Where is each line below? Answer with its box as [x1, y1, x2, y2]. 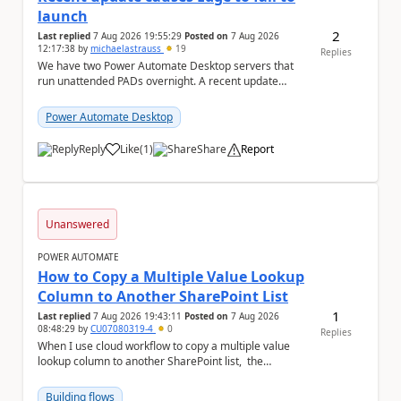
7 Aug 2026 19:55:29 [93, 30, 182, 42]
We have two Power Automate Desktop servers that [38, 58, 294, 73]
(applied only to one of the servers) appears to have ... [38, 89, 304, 104]
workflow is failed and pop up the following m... [38, 369, 269, 384]
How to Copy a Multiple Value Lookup [38, 267, 304, 286]
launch [38, 6, 88, 26]
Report [241, 141, 274, 157]
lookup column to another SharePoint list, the [38, 354, 263, 369]
